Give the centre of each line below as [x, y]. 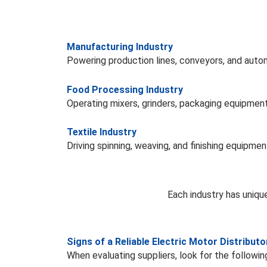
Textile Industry [102, 132]
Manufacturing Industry [120, 47]
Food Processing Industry [125, 89]
